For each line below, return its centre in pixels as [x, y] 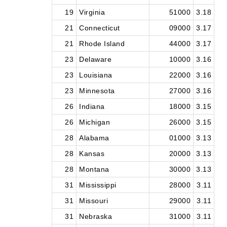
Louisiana [96, 75]
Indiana [92, 106]
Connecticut [100, 28]
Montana [94, 169]
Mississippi [98, 185]
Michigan [94, 122]
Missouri [93, 201]
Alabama [94, 138]
